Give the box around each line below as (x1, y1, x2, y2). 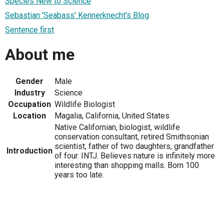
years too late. (54, 169, 104, 179)
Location (13, 110, 46, 120)
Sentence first (5, 24, 54, 34)
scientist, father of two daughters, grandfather (54, 141, 214, 151)
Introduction (6, 145, 52, 155)
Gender (15, 76, 43, 86)
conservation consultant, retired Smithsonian (54, 131, 209, 141)
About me (5, 45, 74, 64)
